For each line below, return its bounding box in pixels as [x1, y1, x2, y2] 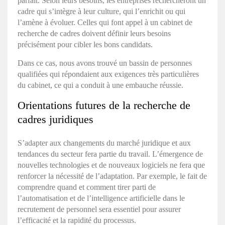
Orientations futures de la [18, 98, 134, 111]
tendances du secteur [18, 149, 83, 158]
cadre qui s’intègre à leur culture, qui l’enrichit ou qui [18, 7, 185, 16]
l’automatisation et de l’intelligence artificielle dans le [18, 193, 185, 202]
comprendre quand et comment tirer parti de [18, 182, 156, 191]
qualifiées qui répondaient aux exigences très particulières [18, 69, 199, 78]
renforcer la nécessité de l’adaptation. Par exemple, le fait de [18, 171, 207, 180]
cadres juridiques [18, 113, 93, 126]
